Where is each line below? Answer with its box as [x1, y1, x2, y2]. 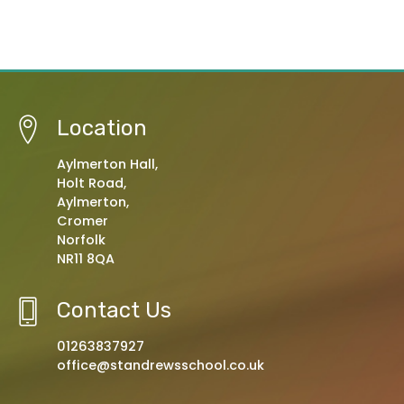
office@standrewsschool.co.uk [57, 355, 264, 374]
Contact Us [57, 297, 171, 323]
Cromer [57, 211, 108, 230]
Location [57, 115, 147, 141]
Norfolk [57, 230, 106, 249]
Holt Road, [57, 173, 126, 192]
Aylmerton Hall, [57, 154, 158, 173]
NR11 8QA [57, 249, 115, 268]
